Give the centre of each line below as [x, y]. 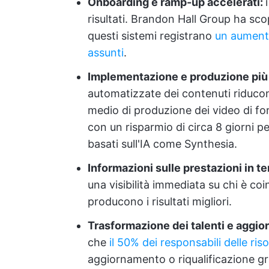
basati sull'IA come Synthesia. [162, 144]
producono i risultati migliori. [160, 201]
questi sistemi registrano [151, 36]
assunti [106, 53]
